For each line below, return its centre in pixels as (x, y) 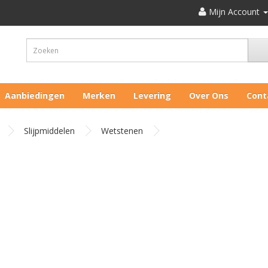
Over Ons (209, 95)
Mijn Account (234, 12)
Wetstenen (122, 131)
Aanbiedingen (35, 95)
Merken (99, 95)
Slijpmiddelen (49, 131)
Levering (152, 95)
